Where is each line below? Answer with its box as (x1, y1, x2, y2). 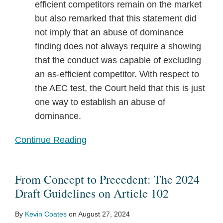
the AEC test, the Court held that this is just (35, 83, 205, 93)
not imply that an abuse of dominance (35, 27, 184, 37)
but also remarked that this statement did (35, 13, 197, 23)
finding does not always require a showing (35, 41, 201, 51)
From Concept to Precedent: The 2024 (15, 171, 200, 187)
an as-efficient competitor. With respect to (35, 69, 199, 79)
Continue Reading (15, 135, 87, 145)
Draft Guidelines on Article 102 (15, 185, 169, 201)
